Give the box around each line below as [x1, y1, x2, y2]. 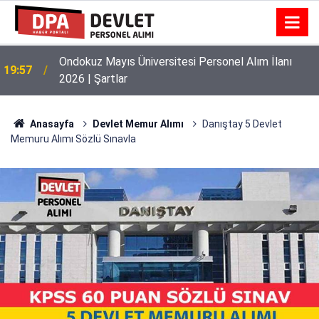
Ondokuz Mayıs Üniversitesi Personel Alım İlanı [59, 55, 292, 68]
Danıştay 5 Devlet [202, 118, 282, 130]
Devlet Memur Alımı [92, 118, 184, 130]
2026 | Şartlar [59, 72, 127, 85]
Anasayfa [27, 118, 74, 130]
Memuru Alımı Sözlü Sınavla [11, 133, 136, 145]
